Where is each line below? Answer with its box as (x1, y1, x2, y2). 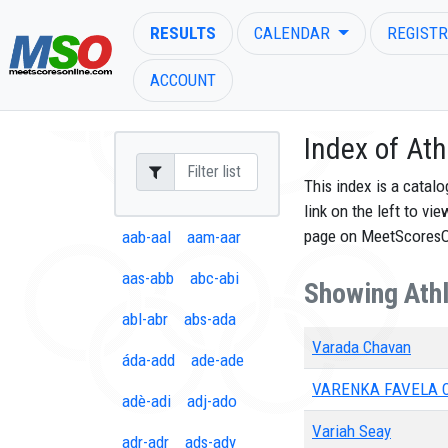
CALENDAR (254, 23, 334, 43)
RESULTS (150, 23, 216, 43)
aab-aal (122, 227, 171, 247)
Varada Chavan (312, 337, 411, 357)
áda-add (122, 350, 175, 370)
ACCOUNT (150, 70, 216, 90)
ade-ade (191, 350, 244, 370)
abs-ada (184, 309, 236, 329)
